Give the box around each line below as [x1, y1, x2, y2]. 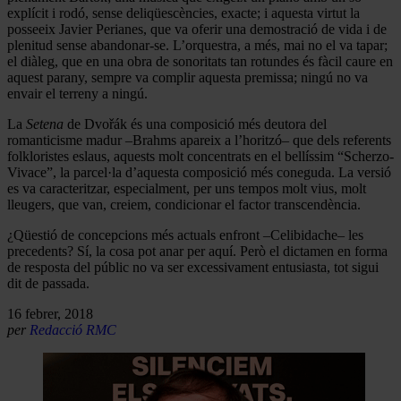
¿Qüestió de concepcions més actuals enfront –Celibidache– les [7, 226, 363, 243]
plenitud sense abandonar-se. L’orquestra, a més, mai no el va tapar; [7, 37, 388, 53]
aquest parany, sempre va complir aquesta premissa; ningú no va [7, 69, 368, 85]
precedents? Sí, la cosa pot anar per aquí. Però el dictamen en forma [7, 243, 388, 259]
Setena [26, 115, 64, 132]
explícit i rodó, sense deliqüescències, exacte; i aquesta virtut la [7, 4, 360, 21]
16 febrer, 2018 [7, 305, 93, 321]
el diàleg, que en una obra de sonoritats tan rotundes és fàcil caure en [7, 53, 393, 69]
